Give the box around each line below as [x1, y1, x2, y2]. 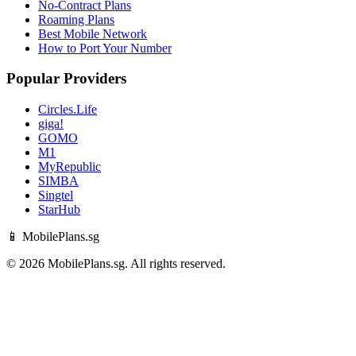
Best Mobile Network [38, 26, 147, 41]
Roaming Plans [38, 12, 114, 26]
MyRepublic [38, 160, 101, 174]
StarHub [38, 203, 80, 217]
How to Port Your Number [38, 41, 172, 55]
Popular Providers [6, 70, 126, 87]
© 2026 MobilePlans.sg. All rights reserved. [6, 257, 226, 271]
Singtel [38, 188, 73, 203]
